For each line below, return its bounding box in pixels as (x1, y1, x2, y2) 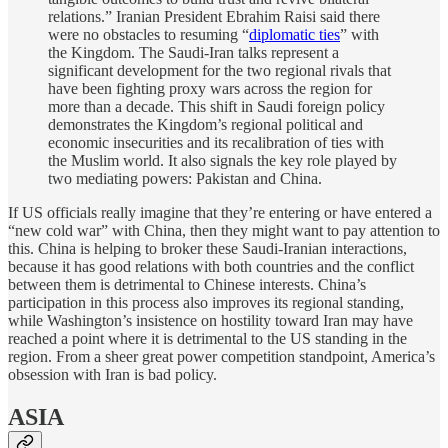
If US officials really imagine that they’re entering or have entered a (8, 204, 432, 222)
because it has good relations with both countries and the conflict (8, 258, 414, 276)
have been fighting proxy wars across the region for (48, 80, 372, 98)
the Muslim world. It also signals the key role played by (48, 152, 397, 170)
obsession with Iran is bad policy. (8, 366, 217, 384)
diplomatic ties (249, 26, 340, 44)
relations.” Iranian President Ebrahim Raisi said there (48, 8, 380, 26)
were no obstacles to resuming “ (48, 26, 249, 44)
